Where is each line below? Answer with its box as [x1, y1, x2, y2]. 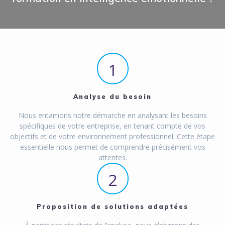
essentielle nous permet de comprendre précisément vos [20, 142, 205, 152]
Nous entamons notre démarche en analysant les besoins [18, 110, 207, 121]
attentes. [98, 153, 127, 163]
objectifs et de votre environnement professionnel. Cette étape [10, 132, 215, 142]
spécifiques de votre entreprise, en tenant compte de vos [20, 121, 205, 131]
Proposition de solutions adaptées [37, 203, 188, 211]
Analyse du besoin [73, 93, 152, 101]
